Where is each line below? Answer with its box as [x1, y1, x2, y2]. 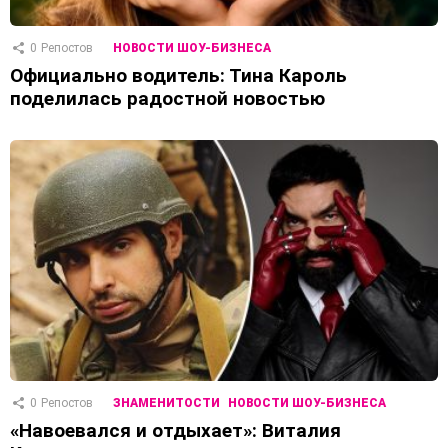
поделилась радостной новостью [10, 87, 325, 111]
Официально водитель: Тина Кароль [10, 64, 347, 88]
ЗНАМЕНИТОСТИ [113, 396, 220, 411]
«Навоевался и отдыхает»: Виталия [10, 419, 341, 443]
